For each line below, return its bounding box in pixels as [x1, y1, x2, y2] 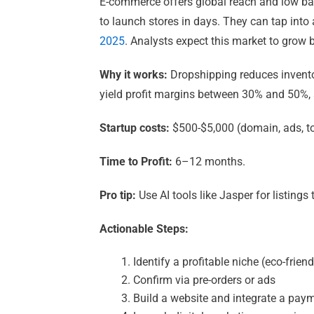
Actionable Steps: [100, 221, 189, 235]
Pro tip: [100, 188, 136, 202]
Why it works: [100, 67, 168, 81]
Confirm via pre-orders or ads [133, 273, 275, 287]
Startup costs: [100, 121, 170, 135]
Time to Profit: [100, 154, 172, 168]
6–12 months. [172, 154, 245, 168]
